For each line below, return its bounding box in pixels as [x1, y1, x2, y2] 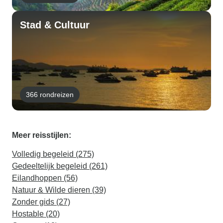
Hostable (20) [12, 210, 60, 218]
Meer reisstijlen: [12, 131, 71, 139]
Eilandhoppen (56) [12, 174, 78, 182]
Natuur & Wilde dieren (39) [12, 186, 106, 194]
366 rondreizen [26, 90, 74, 99]
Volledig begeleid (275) [12, 150, 94, 158]
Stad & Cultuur [20, 19, 90, 30]
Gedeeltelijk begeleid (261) [12, 162, 108, 170]
